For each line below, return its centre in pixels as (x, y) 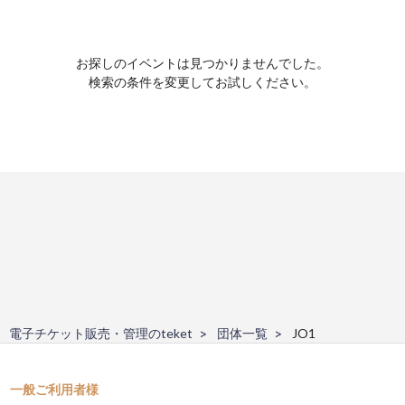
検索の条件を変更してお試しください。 (202, 81)
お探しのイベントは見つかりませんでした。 (202, 62)
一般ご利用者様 (55, 389)
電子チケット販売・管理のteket (101, 333)
